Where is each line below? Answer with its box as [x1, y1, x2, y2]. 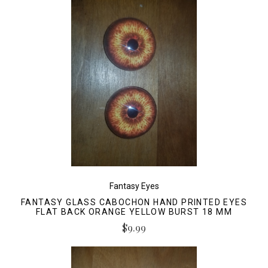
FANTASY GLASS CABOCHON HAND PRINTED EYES [21, 197, 247, 207]
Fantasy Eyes [109, 181, 159, 191]
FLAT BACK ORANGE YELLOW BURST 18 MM [36, 206, 232, 217]
